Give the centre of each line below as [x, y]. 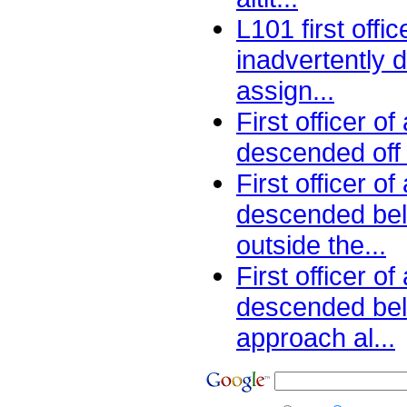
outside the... [311, 245]
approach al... [316, 338]
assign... [285, 91]
